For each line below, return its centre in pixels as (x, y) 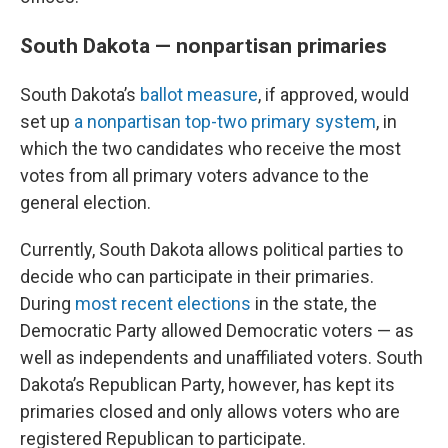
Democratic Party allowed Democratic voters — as (217, 330)
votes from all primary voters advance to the (194, 175)
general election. (85, 202)
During (47, 303)
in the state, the (314, 303)
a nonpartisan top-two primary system (225, 121)
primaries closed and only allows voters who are (210, 411)
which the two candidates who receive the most (210, 148)
